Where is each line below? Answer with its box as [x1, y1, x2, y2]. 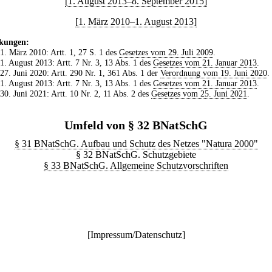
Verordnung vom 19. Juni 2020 [160, 67, 267, 78]
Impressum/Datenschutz [90, 229, 182, 240]
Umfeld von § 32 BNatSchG [64, 118, 208, 132]
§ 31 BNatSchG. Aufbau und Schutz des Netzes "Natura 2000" [14, 138, 258, 149]
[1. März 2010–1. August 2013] [75, 16, 197, 27]
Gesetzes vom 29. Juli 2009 [118, 47, 213, 57]
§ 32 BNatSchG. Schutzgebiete [76, 149, 196, 160]
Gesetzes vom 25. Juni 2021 [151, 88, 247, 98]
